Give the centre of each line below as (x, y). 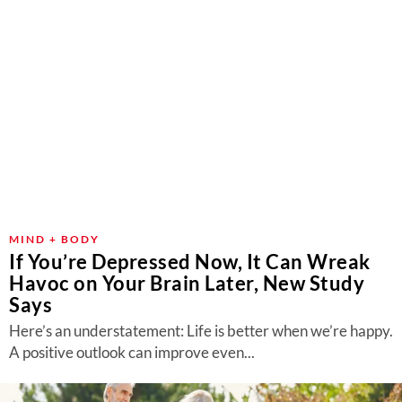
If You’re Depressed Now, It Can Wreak (190, 262)
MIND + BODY (54, 239)
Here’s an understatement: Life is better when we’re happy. (201, 331)
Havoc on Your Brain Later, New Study (187, 283)
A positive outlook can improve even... (132, 352)
